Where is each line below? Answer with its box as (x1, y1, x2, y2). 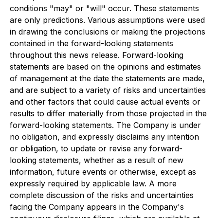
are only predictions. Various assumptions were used (10, 15, 205, 25)
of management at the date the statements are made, (10, 73, 205, 83)
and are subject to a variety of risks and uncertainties (10, 85, 206, 95)
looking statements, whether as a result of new (10, 155, 183, 165)
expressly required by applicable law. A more (10, 179, 177, 188)
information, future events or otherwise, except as (10, 167, 196, 177)
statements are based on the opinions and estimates (10, 62, 201, 72)
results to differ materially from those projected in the (10, 109, 207, 118)
